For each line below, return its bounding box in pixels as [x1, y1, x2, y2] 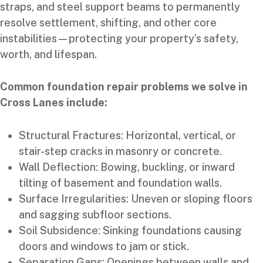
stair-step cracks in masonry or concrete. [19, 145, 222, 158]
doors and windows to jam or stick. [19, 240, 189, 253]
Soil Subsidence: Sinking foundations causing [19, 224, 242, 237]
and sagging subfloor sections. [19, 208, 171, 221]
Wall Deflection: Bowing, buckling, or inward [19, 161, 235, 174]
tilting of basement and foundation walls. [19, 177, 222, 190]
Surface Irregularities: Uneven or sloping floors [19, 193, 252, 205]
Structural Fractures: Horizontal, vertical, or [19, 129, 236, 142]
